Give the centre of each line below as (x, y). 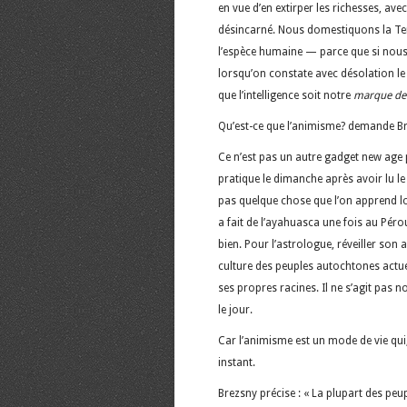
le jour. (235, 309)
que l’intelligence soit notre (286, 95)
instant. (237, 362)
